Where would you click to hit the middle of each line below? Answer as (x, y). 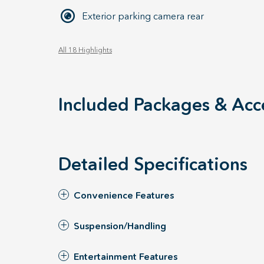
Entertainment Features (126, 256)
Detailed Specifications (153, 164)
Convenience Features (124, 195)
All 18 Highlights (85, 50)
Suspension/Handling (120, 226)
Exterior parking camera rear (143, 16)
